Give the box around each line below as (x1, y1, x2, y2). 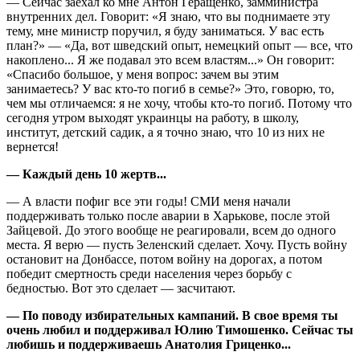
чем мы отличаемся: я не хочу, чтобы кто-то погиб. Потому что (6, 96, 352, 110)
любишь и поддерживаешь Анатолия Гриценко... (6, 337, 291, 351)
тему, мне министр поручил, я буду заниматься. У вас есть (6, 23, 324, 38)
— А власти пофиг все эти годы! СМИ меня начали (6, 194, 291, 208)
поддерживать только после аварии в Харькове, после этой (6, 208, 330, 223)
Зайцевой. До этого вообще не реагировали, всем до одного (6, 223, 336, 237)
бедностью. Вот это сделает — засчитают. (6, 280, 235, 295)
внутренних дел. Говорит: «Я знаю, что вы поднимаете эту (6, 9, 330, 23)
